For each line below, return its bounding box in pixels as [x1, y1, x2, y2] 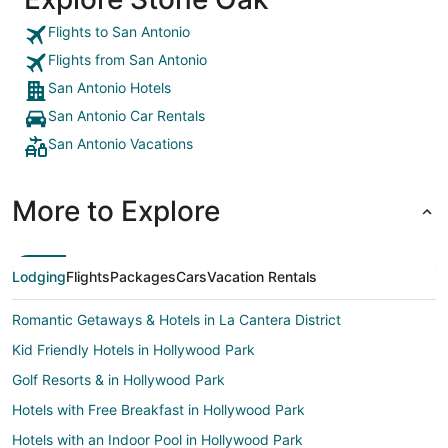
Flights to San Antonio [48, 23, 190, 40]
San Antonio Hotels [48, 79, 171, 96]
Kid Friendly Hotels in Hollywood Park [12, 341, 255, 358]
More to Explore [12, 194, 220, 228]
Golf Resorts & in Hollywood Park [12, 371, 225, 388]
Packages [110, 268, 176, 285]
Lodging [12, 268, 66, 285]
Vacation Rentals [207, 268, 317, 285]
